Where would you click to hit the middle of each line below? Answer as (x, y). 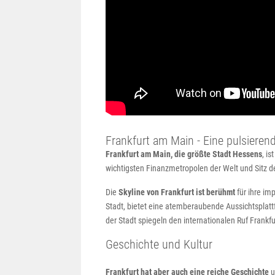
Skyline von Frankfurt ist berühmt (178, 192)
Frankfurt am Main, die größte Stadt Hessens (184, 154)
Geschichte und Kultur (159, 244)
